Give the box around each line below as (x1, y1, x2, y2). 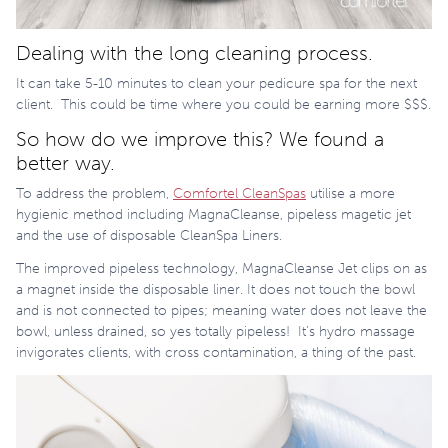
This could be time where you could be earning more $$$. (61, 95, 431, 113)
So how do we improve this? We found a (16, 126, 384, 151)
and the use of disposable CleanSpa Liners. (16, 226, 282, 244)
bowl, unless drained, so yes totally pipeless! (16, 322, 290, 340)
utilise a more (306, 184, 395, 202)
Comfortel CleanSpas (173, 184, 306, 202)
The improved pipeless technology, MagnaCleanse (16, 259, 334, 277)
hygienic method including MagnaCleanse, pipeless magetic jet (16, 205, 411, 223)
